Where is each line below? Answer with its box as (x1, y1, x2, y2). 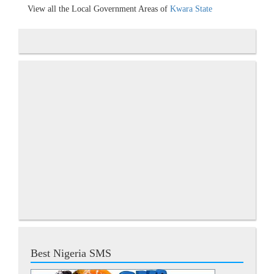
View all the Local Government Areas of (28, 4, 170, 13)
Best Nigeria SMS (31, 246, 111, 259)
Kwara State (170, 4, 212, 13)
